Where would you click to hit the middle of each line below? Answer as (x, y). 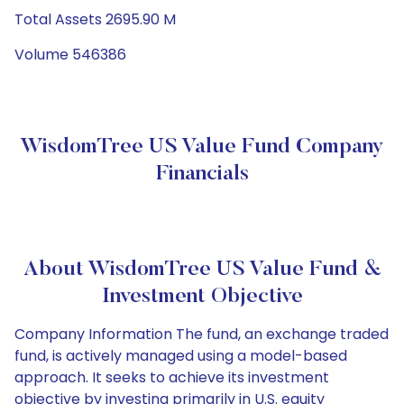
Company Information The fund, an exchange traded (202, 334)
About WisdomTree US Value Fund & (202, 270)
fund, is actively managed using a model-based (181, 356)
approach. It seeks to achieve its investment (172, 377)
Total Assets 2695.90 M (95, 19)
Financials (202, 174)
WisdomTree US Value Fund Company (202, 147)
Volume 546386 (70, 55)
